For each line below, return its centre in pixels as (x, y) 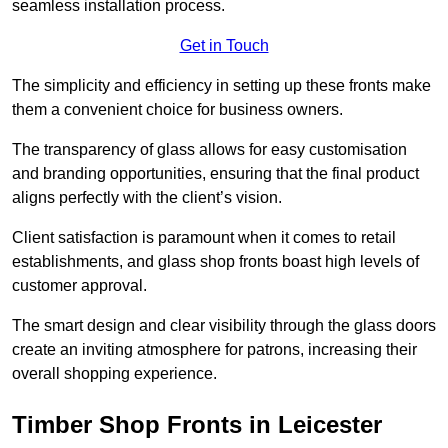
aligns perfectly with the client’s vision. (147, 198)
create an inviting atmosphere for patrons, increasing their (214, 350)
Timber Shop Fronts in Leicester (197, 425)
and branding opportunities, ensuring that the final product (215, 174)
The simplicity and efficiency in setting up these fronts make (221, 86)
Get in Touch (224, 46)
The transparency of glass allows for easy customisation (209, 150)
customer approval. (81, 286)
